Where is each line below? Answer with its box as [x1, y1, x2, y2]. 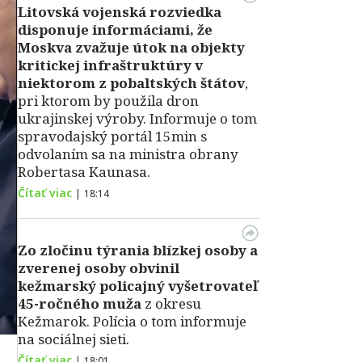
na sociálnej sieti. [18, 330, 129, 348]
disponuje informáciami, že [18, 20, 213, 39]
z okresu [141, 294, 201, 313]
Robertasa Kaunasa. [18, 162, 150, 181]
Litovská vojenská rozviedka [18, 2, 221, 21]
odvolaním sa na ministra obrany [18, 145, 238, 163]
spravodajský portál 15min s [18, 127, 207, 145]
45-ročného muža [18, 294, 141, 313]
